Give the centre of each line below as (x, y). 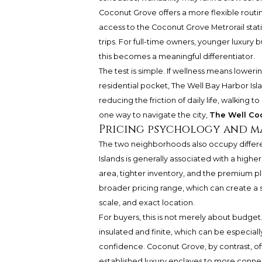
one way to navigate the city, (154, 115)
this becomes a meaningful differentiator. (177, 56)
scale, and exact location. (146, 202)
